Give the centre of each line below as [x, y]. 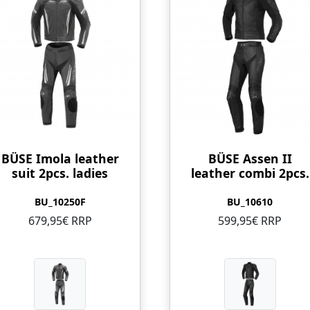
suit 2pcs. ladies [60, 173]
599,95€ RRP [250, 220]
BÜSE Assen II [250, 158]
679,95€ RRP [60, 220]
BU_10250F [60, 201]
